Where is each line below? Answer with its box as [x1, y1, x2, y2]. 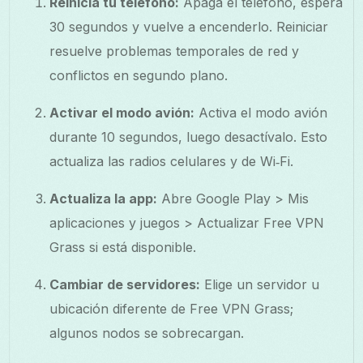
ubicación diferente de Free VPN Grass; [49, 300, 294, 317]
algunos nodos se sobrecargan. [49, 324, 245, 341]
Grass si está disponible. [49, 238, 197, 255]
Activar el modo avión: [49, 104, 195, 121]
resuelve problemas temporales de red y [49, 42, 300, 59]
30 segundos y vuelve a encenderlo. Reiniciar [49, 18, 329, 35]
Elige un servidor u [200, 275, 320, 293]
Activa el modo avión [194, 104, 328, 121]
